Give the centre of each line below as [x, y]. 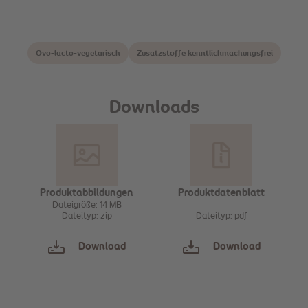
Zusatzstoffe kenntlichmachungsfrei [205, 53]
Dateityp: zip [87, 217]
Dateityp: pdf [221, 217]
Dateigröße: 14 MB [87, 206]
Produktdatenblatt [221, 193]
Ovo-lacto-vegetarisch [78, 53]
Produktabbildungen [87, 193]
